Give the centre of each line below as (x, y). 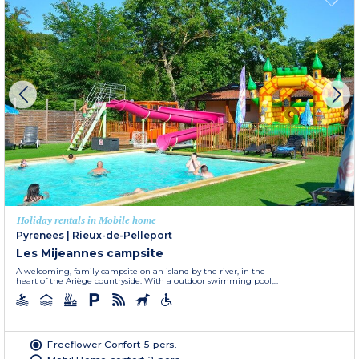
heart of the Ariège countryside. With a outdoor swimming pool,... (147, 280)
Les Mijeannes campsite (90, 253)
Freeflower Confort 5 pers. (112, 344)
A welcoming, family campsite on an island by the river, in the (141, 271)
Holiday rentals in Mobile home (87, 220)
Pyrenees (40, 235)
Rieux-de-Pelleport (122, 235)
